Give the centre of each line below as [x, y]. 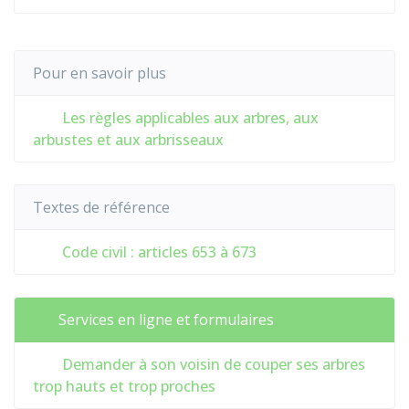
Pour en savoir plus [100, 73]
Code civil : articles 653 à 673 [157, 252]
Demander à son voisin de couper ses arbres [212, 364]
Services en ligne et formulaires [166, 320]
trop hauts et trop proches [124, 386]
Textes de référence [101, 207]
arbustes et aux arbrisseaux [128, 140]
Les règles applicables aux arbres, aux [189, 118]
